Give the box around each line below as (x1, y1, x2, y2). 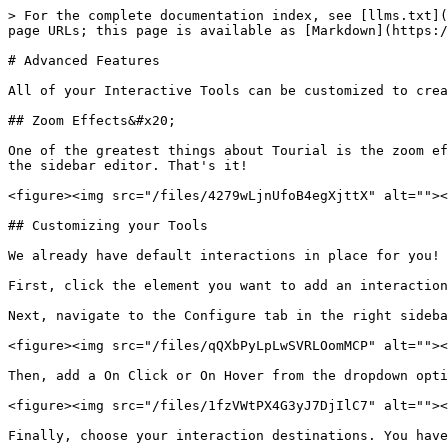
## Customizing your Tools (8, 218, 208, 233)
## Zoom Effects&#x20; (8, 113, 176, 128)
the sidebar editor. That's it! (8, 158, 248, 173)
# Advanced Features (8, 53, 160, 68)
